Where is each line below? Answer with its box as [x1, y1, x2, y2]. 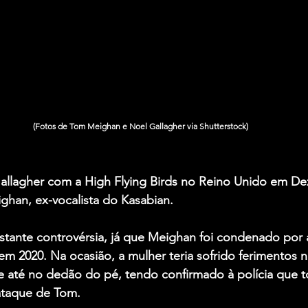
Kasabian [121, 192, 170, 208]
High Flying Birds [85, 174, 177, 190]
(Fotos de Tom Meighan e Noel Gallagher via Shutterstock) [32, 121, 248, 132]
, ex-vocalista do [28, 192, 121, 208]
